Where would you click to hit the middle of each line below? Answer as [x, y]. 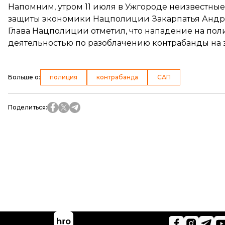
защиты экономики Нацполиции [79, 19]
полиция [64, 77]
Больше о [23, 77]
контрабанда [117, 77]
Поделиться [27, 107]
